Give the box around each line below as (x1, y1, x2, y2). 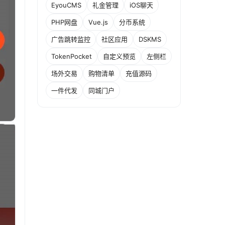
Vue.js (88, 18, 108, 26)
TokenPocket (51, 52, 92, 60)
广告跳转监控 (51, 35, 90, 43)
